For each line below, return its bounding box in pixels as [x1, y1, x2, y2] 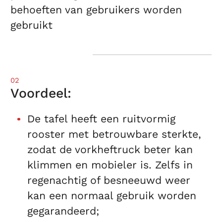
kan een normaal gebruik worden [27, 189, 196, 202]
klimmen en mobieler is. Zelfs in [27, 159, 193, 171]
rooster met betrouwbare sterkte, [27, 128, 201, 141]
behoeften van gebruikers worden [10, 3, 182, 16]
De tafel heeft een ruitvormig [27, 112, 175, 125]
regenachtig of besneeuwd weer [27, 174, 190, 187]
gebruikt [10, 19, 53, 32]
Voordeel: [10, 85, 72, 101]
